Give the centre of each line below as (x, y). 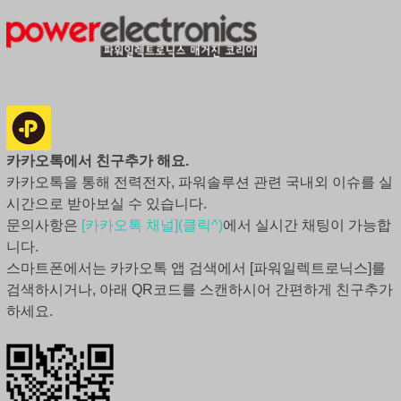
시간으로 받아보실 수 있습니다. (106, 203)
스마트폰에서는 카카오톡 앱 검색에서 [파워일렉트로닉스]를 (196, 268)
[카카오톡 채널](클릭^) (152, 225)
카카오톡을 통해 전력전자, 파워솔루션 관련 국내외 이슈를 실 (199, 182)
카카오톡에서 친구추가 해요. (97, 160)
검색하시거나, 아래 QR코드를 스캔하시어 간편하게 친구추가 (199, 289)
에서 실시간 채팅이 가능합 (307, 225)
